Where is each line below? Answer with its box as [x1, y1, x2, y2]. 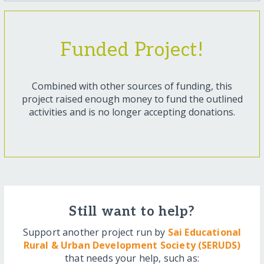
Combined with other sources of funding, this [32, 80, 232, 93]
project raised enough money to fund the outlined [21, 93, 243, 106]
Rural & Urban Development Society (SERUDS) [23, 239, 241, 252]
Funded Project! [60, 39, 204, 62]
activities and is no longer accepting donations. [29, 105, 235, 119]
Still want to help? [69, 204, 195, 220]
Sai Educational [167, 226, 242, 239]
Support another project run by [22, 226, 168, 239]
